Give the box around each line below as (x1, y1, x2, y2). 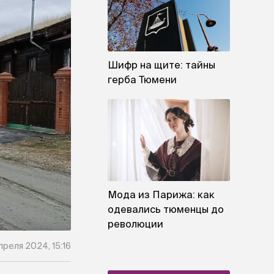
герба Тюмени (108, 74, 177, 86)
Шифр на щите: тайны (108, 59, 215, 71)
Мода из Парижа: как (108, 188, 215, 200)
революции (108, 218, 163, 229)
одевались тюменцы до (108, 203, 224, 215)
